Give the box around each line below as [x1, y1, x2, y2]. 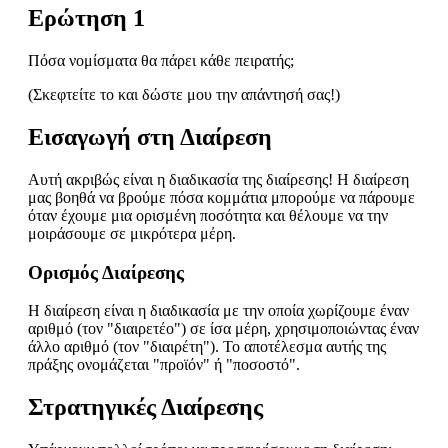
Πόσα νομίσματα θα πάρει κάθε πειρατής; [28, 52, 294, 70]
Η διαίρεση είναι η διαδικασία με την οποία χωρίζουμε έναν [28, 302, 409, 320]
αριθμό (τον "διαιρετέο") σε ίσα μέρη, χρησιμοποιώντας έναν [28, 320, 419, 338]
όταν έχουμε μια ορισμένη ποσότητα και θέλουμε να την [28, 206, 388, 224]
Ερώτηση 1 [28, 5, 145, 32]
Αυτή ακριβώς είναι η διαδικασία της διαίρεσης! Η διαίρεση [28, 170, 409, 188]
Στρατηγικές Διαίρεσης [28, 394, 263, 421]
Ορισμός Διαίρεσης [28, 261, 184, 283]
